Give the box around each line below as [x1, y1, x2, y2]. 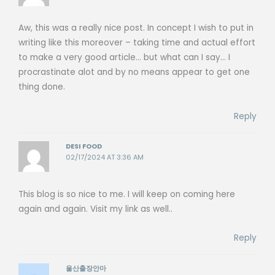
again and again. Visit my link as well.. [18, 203, 172, 215]
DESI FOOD [66, 142, 103, 152]
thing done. [18, 80, 65, 93]
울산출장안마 [66, 263, 107, 273]
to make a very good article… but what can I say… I [18, 51, 230, 63]
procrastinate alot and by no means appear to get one [18, 66, 250, 78]
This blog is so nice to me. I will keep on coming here [18, 188, 235, 200]
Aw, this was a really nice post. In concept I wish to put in [18, 21, 254, 34]
